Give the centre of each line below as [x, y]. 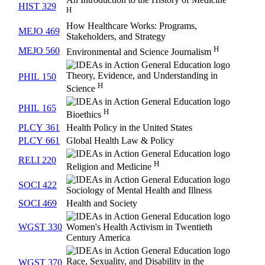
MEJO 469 [39, 31]
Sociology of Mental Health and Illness [139, 190]
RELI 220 [37, 160]
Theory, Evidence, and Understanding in [142, 76]
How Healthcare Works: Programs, [132, 26]
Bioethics [85, 115]
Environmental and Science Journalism [140, 52]
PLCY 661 [39, 141]
